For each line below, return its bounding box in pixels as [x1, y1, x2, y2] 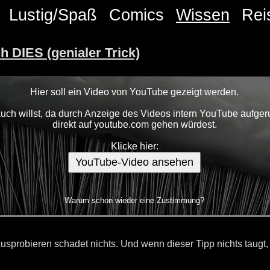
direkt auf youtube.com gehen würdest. [52, 119, 217, 130]
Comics [109, 5, 164, 24]
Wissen [176, 5, 230, 24]
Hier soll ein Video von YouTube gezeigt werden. [30, 87, 239, 98]
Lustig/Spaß [9, 5, 97, 24]
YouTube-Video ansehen [75, 156, 193, 169]
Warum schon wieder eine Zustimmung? [64, 196, 204, 206]
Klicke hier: [110, 141, 159, 152]
